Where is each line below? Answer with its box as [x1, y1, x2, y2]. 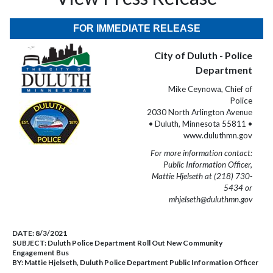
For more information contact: [151, 148, 252, 158]
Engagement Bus [12, 248, 69, 257]
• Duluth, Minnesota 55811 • [149, 119, 252, 129]
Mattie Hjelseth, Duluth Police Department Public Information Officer [24, 258, 258, 267]
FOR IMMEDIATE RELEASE [73, 23, 200, 34]
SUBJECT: [12, 238, 48, 247]
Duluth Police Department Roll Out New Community [48, 238, 222, 247]
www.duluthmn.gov [183, 130, 252, 140]
